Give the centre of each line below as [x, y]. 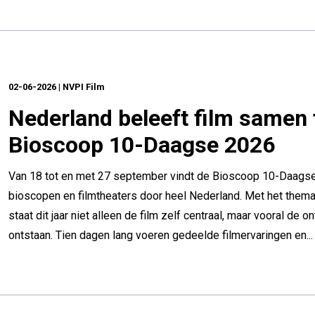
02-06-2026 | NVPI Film [56, 87]
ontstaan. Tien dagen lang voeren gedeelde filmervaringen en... [161, 235]
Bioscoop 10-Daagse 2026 [142, 145]
